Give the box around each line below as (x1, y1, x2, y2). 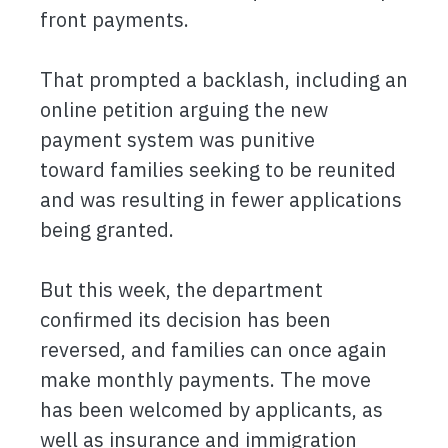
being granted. (40, 216, 174, 243)
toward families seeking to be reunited (40, 156, 396, 183)
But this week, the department (40, 276, 323, 303)
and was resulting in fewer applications (40, 186, 402, 213)
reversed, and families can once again (40, 336, 387, 363)
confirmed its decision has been (40, 306, 331, 333)
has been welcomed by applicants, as (40, 396, 383, 423)
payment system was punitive (40, 126, 315, 153)
